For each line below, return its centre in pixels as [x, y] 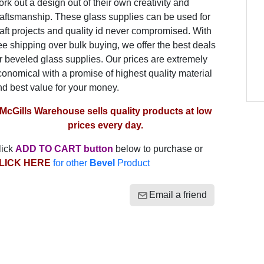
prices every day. [105, 125]
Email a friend [178, 195]
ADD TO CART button [64, 149]
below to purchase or [158, 149]
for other [71, 163]
